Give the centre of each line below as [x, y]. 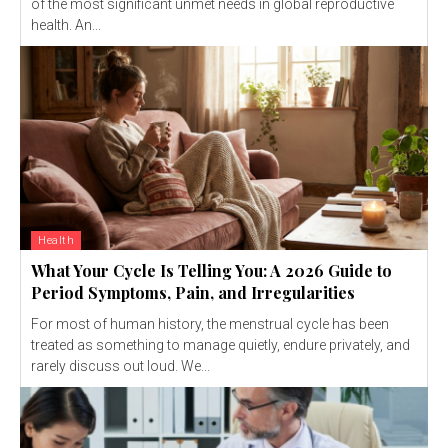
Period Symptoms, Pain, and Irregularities [193, 292]
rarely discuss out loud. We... [120, 365]
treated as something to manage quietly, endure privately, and [220, 344]
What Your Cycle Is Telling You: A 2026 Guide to [211, 270]
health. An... [66, 24]
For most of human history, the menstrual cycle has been [210, 323]
